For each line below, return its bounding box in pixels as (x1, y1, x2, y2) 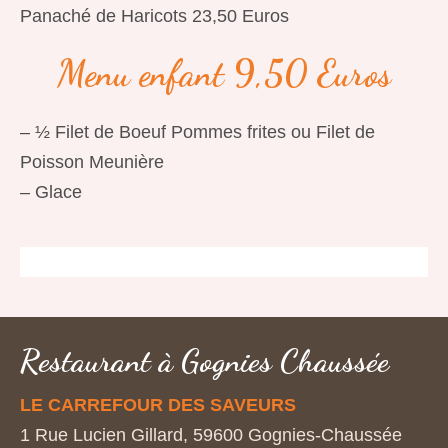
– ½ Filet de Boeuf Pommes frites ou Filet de (20, 122, 375, 142)
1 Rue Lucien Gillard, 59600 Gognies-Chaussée (20, 425, 402, 445)
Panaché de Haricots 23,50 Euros (20, 6, 289, 26)
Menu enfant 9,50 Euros (57, 52, 391, 95)
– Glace (20, 182, 82, 202)
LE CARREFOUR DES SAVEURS (20, 395, 296, 415)
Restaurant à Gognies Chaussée (20, 342, 389, 380)
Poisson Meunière (20, 152, 164, 172)
